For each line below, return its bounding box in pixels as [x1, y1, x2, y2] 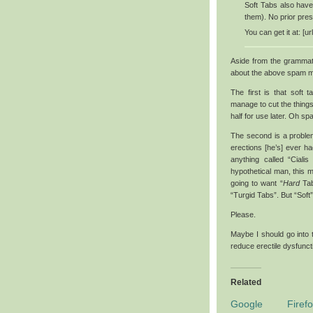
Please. [231, 210, 256, 219]
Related [231, 277, 261, 288]
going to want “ [231, 179, 283, 188]
